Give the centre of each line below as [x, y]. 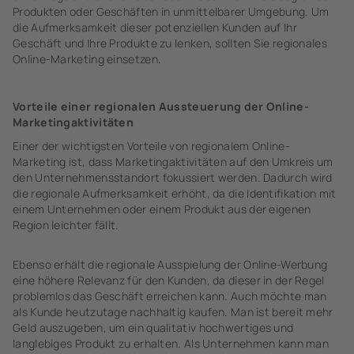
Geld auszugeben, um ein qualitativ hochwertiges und [153, 328]
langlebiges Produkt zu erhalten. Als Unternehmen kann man [171, 343]
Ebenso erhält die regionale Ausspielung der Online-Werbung [170, 264]
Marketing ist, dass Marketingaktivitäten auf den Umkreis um [173, 162]
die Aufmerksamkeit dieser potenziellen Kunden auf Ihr [155, 27]
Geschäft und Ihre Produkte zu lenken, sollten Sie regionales [170, 43]
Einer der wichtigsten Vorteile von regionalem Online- [151, 146]
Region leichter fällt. [66, 225]
